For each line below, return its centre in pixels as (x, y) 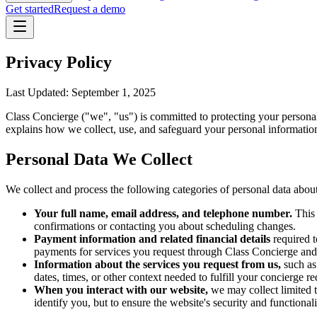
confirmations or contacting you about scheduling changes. (165, 226)
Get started (30, 9)
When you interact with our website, (121, 289)
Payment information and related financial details (152, 238)
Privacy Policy (59, 62)
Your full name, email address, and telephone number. (163, 213)
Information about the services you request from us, (157, 264)
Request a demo (90, 9)
